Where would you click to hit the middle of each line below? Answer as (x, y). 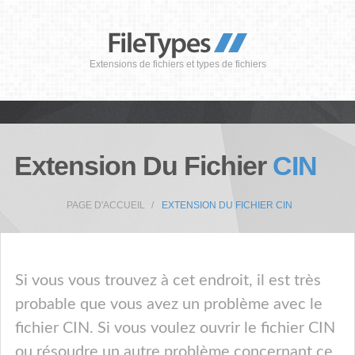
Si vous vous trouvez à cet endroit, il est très (168, 281)
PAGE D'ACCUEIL (105, 205)
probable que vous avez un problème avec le (169, 304)
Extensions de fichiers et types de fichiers (177, 64)
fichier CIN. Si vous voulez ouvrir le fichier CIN (175, 328)
